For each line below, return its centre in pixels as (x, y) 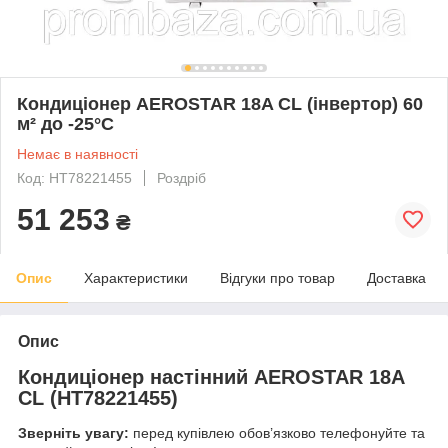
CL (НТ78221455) (98, 397)
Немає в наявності (77, 153)
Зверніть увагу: (73, 433)
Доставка (396, 277)
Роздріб (181, 177)
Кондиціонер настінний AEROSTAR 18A (211, 376)
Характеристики (136, 277)
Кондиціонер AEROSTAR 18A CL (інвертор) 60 (220, 103)
